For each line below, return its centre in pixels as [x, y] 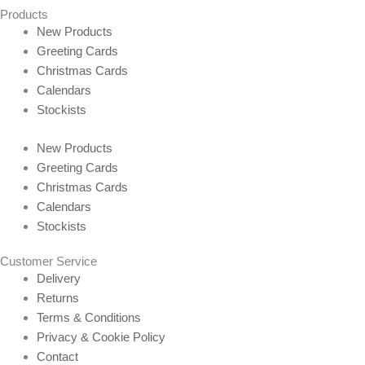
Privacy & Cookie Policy [101, 337]
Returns [58, 298]
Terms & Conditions [89, 318]
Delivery [59, 279]
